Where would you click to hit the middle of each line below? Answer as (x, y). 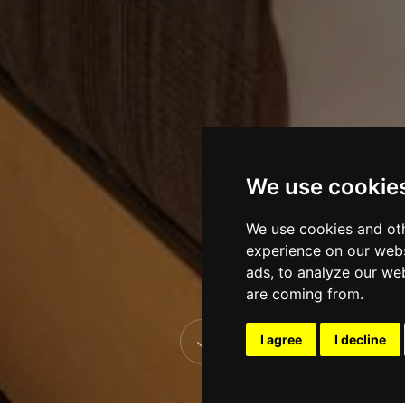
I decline (360, 339)
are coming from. (305, 294)
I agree (281, 339)
